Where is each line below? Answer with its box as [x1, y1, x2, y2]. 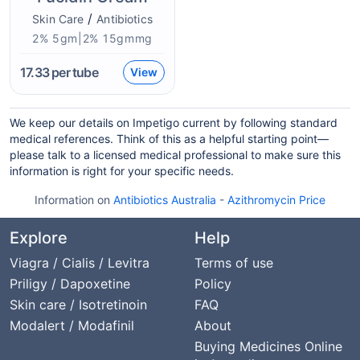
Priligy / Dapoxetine [10, 276, 130, 292]
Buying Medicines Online [194, 338, 342, 354]
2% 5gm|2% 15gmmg [31, 31, 153, 45]
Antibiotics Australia [113, 193, 216, 207]
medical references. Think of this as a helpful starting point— [10, 132, 329, 145]
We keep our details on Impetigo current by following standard [10, 116, 337, 129]
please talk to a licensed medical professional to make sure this [10, 148, 341, 162]
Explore [10, 228, 67, 247]
